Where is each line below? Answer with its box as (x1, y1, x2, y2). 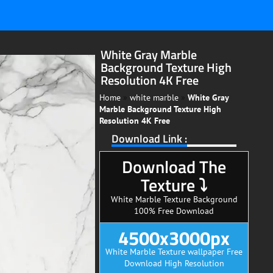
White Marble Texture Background (110, 193, 238, 205)
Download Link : (112, 129, 187, 147)
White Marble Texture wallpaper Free (105, 246, 243, 257)
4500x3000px (118, 223, 230, 252)
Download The (122, 153, 226, 180)
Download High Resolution (124, 257, 224, 269)
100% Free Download (134, 205, 214, 216)
